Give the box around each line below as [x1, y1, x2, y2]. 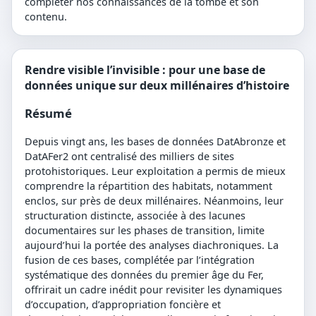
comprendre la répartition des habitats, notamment [25, 179, 272, 193]
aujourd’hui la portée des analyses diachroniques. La [25, 238, 279, 253]
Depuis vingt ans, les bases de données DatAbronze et [25, 135, 286, 149]
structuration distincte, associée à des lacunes [25, 209, 245, 223]
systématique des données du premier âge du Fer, [25, 268, 264, 282]
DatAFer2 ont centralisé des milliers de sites [25, 150, 234, 164]
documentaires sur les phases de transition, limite [25, 224, 265, 238]
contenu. [25, 9, 67, 23]
